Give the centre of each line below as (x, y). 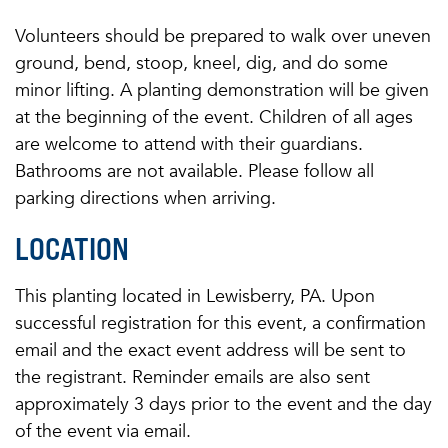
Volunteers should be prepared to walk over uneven (223, 35)
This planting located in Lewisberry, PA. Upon (195, 295)
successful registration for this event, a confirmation (220, 322)
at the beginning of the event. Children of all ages (214, 116)
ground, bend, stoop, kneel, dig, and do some (201, 62)
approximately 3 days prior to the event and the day (223, 403)
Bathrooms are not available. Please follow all (194, 170)
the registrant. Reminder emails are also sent (192, 376)
